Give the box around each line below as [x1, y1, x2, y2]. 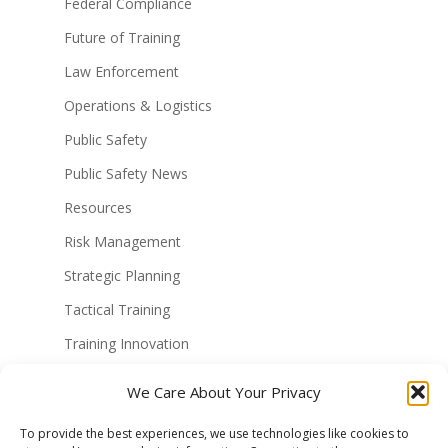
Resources [64, 197, 132, 217]
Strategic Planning [64, 265, 180, 285]
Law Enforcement [64, 61, 179, 81]
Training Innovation [64, 333, 189, 353]
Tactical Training [64, 299, 170, 319]
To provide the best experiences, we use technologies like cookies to [20, 425, 409, 442]
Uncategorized [64, 401, 158, 421]
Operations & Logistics [64, 95, 212, 115]
